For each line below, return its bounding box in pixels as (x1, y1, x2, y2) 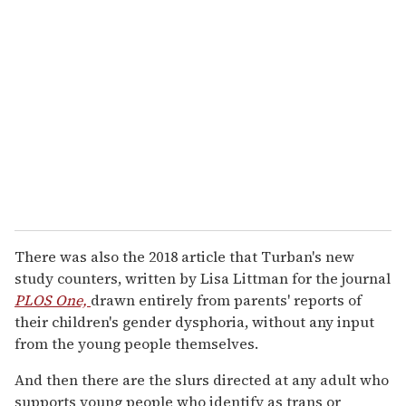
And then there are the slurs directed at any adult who (14, 369, 389, 390)
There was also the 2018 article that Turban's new (14, 246, 354, 266)
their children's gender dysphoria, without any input (14, 311, 374, 332)
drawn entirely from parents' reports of (91, 289, 362, 310)
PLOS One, (14, 289, 91, 310)
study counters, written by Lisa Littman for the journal (14, 267, 391, 288)
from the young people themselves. (14, 333, 258, 353)
